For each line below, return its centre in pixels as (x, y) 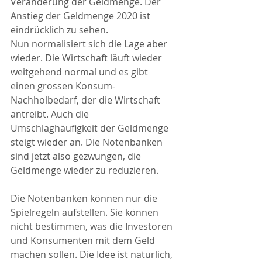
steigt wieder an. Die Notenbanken (88, 142)
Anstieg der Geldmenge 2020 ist (82, 15)
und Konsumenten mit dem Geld (84, 240)
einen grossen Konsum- (63, 86)
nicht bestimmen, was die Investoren (93, 226)
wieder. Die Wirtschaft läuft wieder (87, 58)
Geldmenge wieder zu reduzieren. (85, 170)
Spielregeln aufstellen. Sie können (86, 212)
